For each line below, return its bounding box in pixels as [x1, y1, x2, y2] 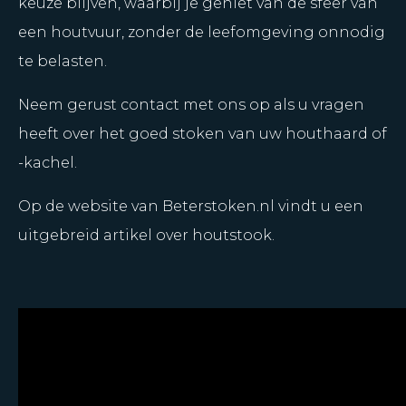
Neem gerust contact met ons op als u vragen [18, 96, 364, 113]
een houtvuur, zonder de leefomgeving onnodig [18, 24, 385, 41]
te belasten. [18, 53, 107, 70]
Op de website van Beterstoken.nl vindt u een [18, 198, 363, 215]
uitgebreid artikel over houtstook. [18, 227, 275, 244]
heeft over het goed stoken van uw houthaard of [18, 125, 387, 142]
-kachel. [18, 154, 77, 171]
